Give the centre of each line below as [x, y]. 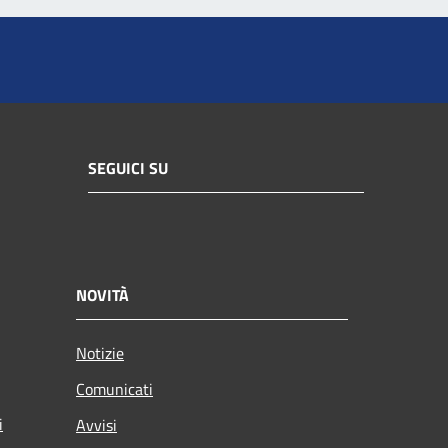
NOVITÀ [102, 294]
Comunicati [114, 388]
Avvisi [96, 424]
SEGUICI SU [128, 168]
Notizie [100, 352]
